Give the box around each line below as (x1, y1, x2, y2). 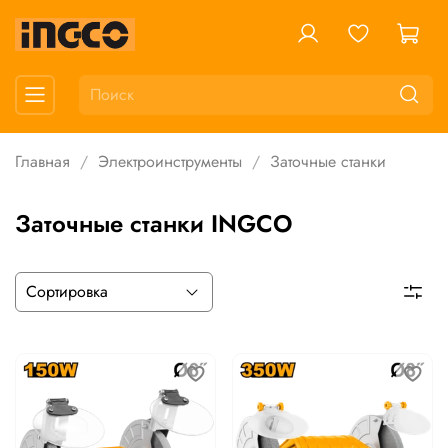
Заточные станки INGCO (15, 206, 292, 242)
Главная (15, 150, 70, 174)
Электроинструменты (98, 150, 242, 174)
